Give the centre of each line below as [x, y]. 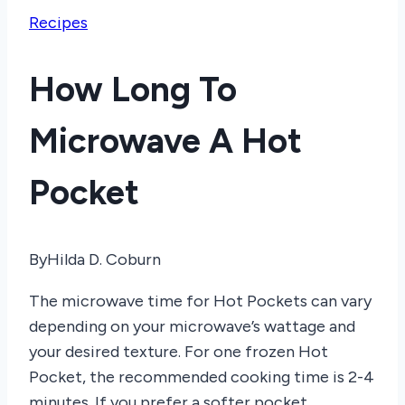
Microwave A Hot [165, 141]
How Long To [133, 89]
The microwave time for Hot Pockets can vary [200, 301]
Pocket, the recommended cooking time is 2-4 [202, 377]
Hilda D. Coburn [104, 260]
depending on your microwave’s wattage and [192, 327]
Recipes [58, 23]
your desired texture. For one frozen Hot [179, 352]
